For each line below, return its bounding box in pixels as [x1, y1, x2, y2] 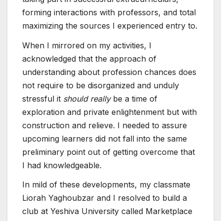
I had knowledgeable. [22, 160, 102, 170]
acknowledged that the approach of [22, 53, 156, 64]
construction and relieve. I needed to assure [22, 120, 187, 130]
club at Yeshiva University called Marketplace [22, 206, 192, 217]
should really [63, 93, 110, 104]
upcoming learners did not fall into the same [22, 133, 187, 144]
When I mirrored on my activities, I [22, 40, 151, 50]
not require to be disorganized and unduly [22, 80, 179, 90]
